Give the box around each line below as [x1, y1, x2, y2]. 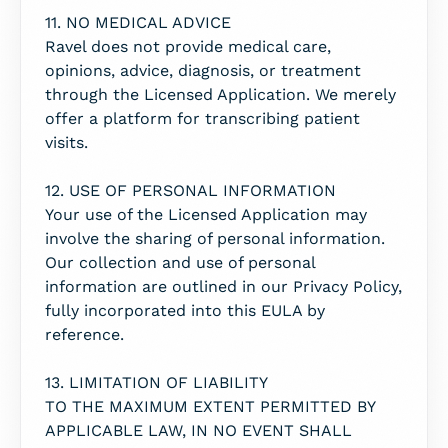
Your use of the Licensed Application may [45, 205, 367, 224]
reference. [45, 325, 124, 344]
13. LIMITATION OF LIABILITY [45, 373, 268, 392]
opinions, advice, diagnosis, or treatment [45, 61, 361, 80]
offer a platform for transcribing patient [45, 109, 360, 128]
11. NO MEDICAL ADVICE [45, 13, 231, 32]
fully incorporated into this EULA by [45, 301, 325, 320]
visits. [45, 133, 88, 152]
